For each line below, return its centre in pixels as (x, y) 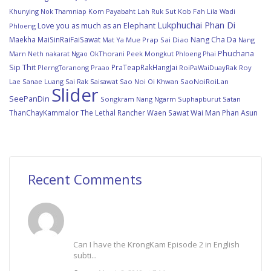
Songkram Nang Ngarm (138, 99)
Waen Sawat (168, 112)
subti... (85, 255)
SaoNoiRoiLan (204, 81)
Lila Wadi (221, 11)
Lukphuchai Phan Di (196, 24)
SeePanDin (29, 99)
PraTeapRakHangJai (144, 67)
